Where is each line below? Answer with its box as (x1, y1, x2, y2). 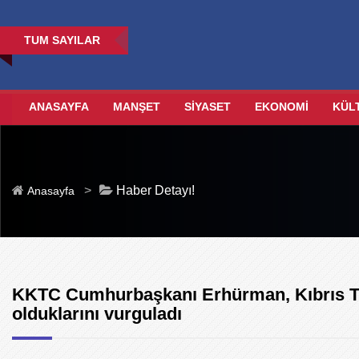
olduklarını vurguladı (12, 303, 182, 324)
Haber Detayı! (113, 183, 195, 197)
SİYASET (184, 100, 231, 113)
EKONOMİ (254, 100, 309, 113)
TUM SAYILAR (24, 34, 100, 46)
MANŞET (112, 100, 160, 113)
